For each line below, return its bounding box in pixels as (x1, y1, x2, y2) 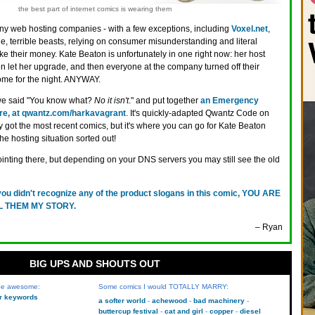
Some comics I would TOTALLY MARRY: (98, 283, 229, 290)
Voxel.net (231, 24, 268, 34)
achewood (151, 297, 187, 304)
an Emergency (200, 96, 259, 105)
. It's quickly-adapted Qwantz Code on (126, 108, 269, 118)
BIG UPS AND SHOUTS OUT (29, 258, 160, 269)
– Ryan (255, 222, 283, 232)
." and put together (129, 96, 200, 105)
